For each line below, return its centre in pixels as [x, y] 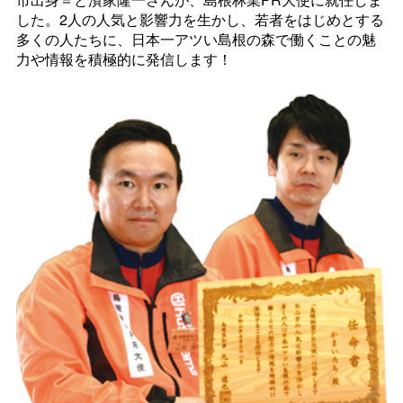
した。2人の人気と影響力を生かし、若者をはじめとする [200, 19]
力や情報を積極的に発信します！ [124, 58]
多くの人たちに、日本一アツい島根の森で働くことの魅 [196, 39]
